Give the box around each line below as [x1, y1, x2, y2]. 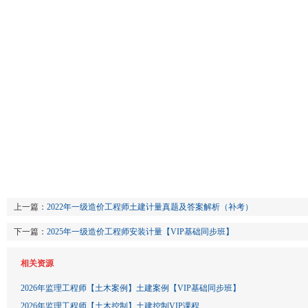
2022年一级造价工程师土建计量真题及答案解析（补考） [47, 202, 253, 212]
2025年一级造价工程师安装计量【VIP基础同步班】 [47, 227, 234, 236]
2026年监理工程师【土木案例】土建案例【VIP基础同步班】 [21, 283, 241, 293]
